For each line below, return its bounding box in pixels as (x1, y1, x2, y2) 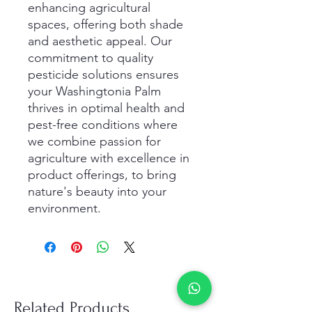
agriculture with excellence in (28, 150, 189, 166)
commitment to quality (28, 50, 153, 66)
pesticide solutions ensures (28, 67, 179, 83)
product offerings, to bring (28, 167, 176, 183)
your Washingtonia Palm (28, 84, 161, 100)
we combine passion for (28, 134, 161, 150)
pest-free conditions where (28, 117, 178, 133)
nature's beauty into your (28, 184, 166, 200)
